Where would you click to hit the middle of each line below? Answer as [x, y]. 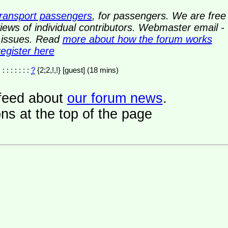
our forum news [115, 98]
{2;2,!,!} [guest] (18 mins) [103, 70]
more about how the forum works [137, 39]
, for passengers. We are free [159, 16]
